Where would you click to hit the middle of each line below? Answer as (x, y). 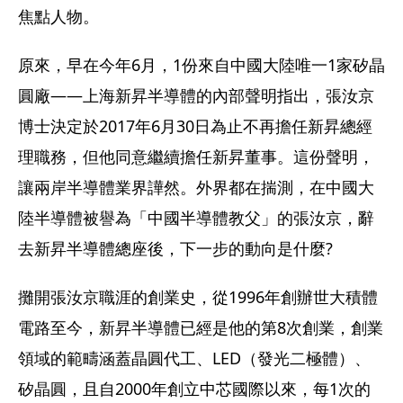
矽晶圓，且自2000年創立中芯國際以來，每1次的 (194, 389)
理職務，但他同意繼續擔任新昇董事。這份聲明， (196, 157)
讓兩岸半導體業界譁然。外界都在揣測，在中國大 (196, 188)
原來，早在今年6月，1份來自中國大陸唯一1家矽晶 (201, 65)
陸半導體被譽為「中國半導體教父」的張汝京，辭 (196, 218)
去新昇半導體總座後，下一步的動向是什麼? (175, 249)
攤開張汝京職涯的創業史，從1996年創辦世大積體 (198, 297)
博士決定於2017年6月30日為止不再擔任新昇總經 (195, 126)
